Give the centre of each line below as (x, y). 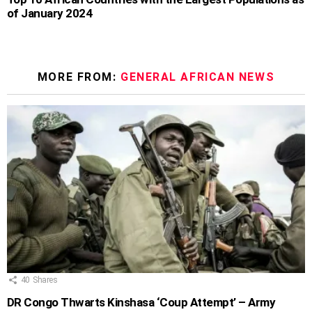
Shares (45, 280)
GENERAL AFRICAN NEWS (198, 77)
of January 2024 (50, 13)
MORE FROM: (79, 77)
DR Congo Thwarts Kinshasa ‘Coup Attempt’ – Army (141, 303)
